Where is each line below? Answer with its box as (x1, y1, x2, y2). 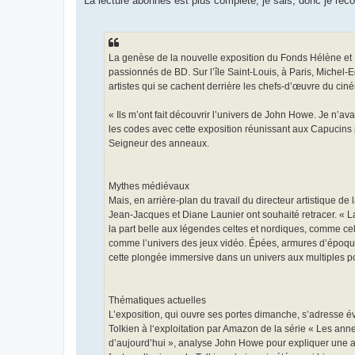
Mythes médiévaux (109, 181, 189, 193)
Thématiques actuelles (109, 295, 206, 307)
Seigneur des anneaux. (109, 138, 209, 150)
